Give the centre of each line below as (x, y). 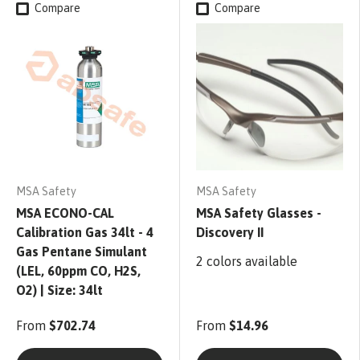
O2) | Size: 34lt (59, 290)
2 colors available (247, 262)
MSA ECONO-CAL (65, 213)
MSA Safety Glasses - (259, 213)
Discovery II (230, 233)
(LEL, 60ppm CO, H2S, (78, 271)
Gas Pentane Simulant (82, 252)
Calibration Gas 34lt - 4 (85, 233)
